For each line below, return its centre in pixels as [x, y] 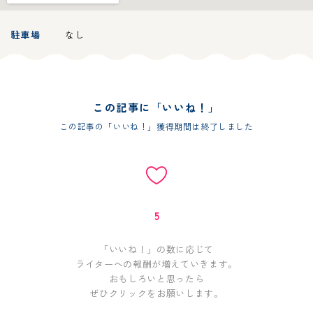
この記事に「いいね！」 [156, 107]
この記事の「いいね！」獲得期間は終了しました [156, 126]
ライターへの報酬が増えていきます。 [156, 263]
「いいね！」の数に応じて [156, 249]
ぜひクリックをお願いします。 [156, 293]
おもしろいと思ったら [156, 278]
